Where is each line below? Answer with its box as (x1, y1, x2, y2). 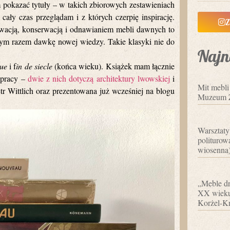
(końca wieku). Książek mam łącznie (52, 60, 175, 71)
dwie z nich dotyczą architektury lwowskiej (27, 72, 170, 84)
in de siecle (16, 60, 52, 71)
